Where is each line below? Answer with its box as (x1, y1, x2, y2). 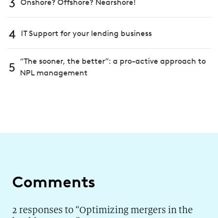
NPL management (20, 68, 88, 77)
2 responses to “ (12, 204, 79, 216)
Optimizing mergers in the (79, 204, 193, 216)
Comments (12, 172, 95, 191)
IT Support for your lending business (21, 29, 152, 38)
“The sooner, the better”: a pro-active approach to (20, 56, 206, 66)
